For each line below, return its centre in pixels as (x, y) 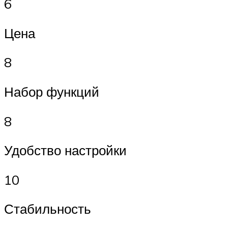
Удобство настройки (65, 150)
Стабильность (48, 209)
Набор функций (52, 92)
